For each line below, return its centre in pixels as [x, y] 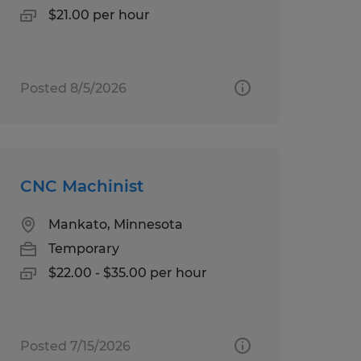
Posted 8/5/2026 [73, 88]
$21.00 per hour [99, 15]
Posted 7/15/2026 [75, 346]
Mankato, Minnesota [115, 224]
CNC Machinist [81, 186]
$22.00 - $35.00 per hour [127, 272]
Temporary [83, 248]
